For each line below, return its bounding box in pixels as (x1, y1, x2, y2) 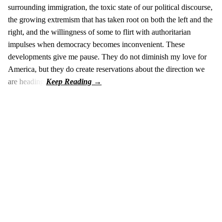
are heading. (8, 77, 46, 86)
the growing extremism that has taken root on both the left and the (8, 15, 213, 24)
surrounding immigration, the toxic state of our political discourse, (8, 3, 213, 12)
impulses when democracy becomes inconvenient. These (8, 40, 185, 49)
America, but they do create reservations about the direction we (8, 65, 205, 74)
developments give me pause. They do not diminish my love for (8, 53, 207, 61)
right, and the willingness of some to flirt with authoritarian (8, 28, 191, 37)
